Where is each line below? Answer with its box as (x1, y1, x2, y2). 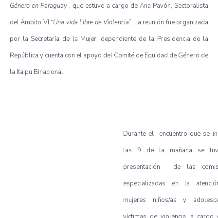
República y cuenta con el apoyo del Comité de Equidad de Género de (10, 51, 208, 60)
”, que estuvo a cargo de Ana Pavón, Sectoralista (67, 1, 208, 10)
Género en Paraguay (10, 1, 67, 10)
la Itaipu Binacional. (10, 67, 65, 76)
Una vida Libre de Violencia (53, 18, 129, 27)
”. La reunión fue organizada (129, 18, 209, 27)
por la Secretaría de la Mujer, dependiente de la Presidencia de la (10, 34, 208, 43)
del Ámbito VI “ (10, 18, 54, 27)
